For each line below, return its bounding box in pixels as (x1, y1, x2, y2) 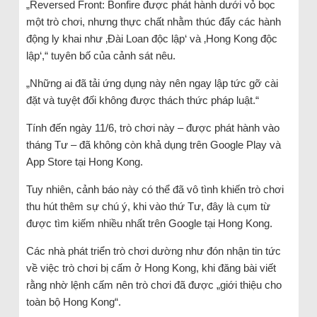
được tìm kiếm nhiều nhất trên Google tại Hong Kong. (25, 217, 272, 229)
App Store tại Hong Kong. (25, 155, 146, 168)
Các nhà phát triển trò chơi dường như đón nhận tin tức (25, 244, 281, 257)
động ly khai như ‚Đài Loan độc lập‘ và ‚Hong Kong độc (25, 32, 277, 45)
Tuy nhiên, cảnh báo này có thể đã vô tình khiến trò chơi (25, 183, 284, 195)
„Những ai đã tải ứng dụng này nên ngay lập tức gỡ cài (25, 76, 278, 89)
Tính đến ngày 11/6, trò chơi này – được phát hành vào (25, 121, 279, 134)
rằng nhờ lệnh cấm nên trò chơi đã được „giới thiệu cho (25, 278, 282, 291)
